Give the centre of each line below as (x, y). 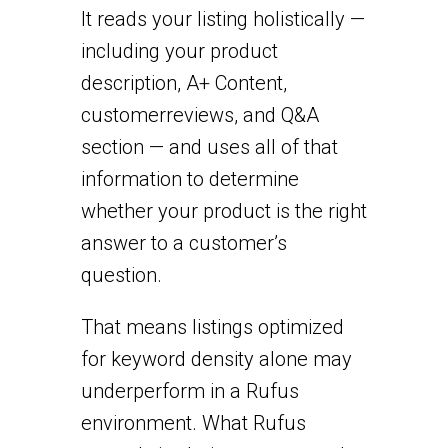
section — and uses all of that (209, 146)
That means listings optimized (212, 326)
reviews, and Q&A (242, 114)
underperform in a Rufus (189, 390)
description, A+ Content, (183, 82)
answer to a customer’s (183, 242)
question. (121, 274)
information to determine (189, 178)
